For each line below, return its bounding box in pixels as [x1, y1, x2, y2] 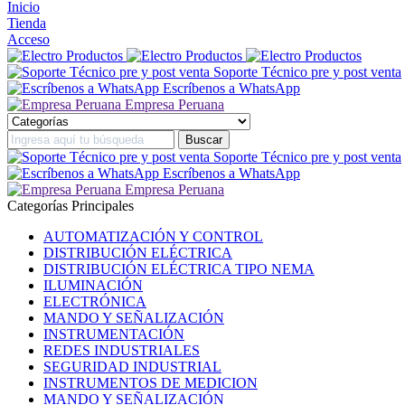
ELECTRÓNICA [43, 293, 146, 309]
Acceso [7, 31, 50, 47]
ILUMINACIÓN [43, 277, 143, 293]
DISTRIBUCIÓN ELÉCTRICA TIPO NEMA [43, 260, 315, 277]
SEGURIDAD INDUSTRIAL [43, 358, 221, 374]
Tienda [7, 14, 46, 31]
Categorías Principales [7, 197, 134, 213]
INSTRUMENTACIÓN [43, 325, 184, 342]
